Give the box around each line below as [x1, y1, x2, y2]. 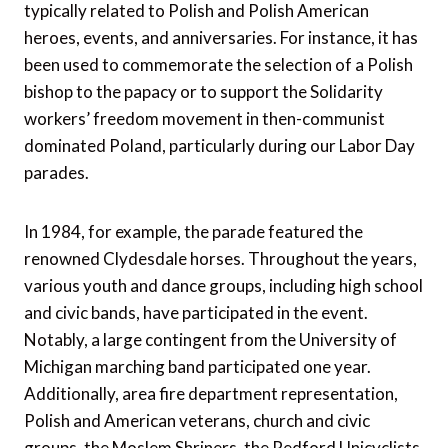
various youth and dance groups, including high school [24, 275, 423, 296]
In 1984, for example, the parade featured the [24, 221, 363, 242]
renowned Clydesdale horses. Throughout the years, [24, 248, 417, 269]
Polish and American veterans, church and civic [24, 410, 370, 431]
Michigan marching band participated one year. [24, 356, 371, 377]
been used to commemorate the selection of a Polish [24, 54, 413, 75]
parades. [24, 162, 89, 183]
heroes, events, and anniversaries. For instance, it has [24, 27, 418, 48]
